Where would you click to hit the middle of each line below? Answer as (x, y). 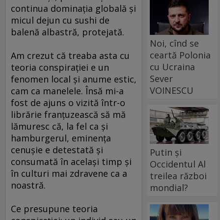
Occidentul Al (178, 164)
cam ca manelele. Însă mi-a (67, 91)
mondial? (169, 187)
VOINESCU (172, 90)
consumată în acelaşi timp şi (71, 162)
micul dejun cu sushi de (60, 20)
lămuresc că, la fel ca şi (59, 126)
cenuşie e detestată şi (57, 150)
